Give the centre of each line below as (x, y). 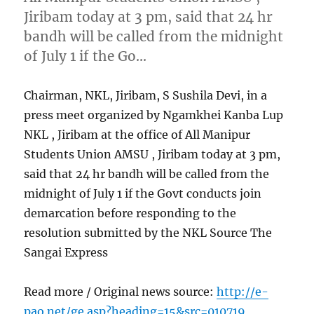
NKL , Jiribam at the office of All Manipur (137, 134)
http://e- (243, 291)
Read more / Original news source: (121, 291)
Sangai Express (66, 252)
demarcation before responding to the (130, 213)
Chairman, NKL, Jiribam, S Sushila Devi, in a (146, 95)
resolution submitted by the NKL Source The (148, 232)
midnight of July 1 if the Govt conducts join (143, 193)
